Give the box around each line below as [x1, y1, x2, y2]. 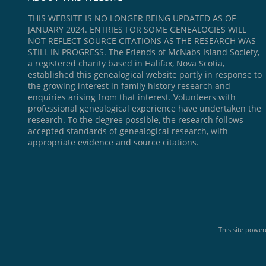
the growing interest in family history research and [28, 80, 230, 92]
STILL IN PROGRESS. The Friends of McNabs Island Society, [28, 46, 259, 58]
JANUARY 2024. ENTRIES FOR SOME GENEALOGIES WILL [28, 24, 246, 36]
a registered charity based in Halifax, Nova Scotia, [28, 58, 224, 69]
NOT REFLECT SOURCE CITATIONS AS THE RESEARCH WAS [28, 35, 256, 47]
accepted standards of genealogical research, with [28, 125, 228, 137]
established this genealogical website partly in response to [28, 69, 262, 81]
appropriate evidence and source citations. [28, 137, 199, 148]
